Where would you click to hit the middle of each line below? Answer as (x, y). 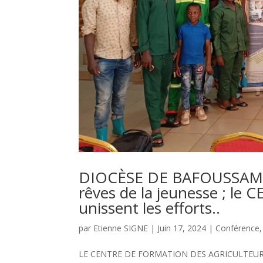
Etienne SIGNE (121, 228)
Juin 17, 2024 (182, 228)
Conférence (238, 228)
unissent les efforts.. (150, 208)
